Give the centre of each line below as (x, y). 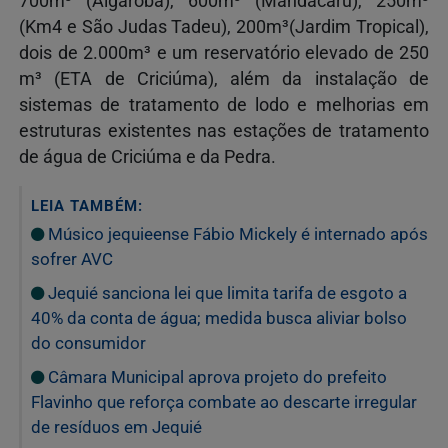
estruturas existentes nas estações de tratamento (224, 130)
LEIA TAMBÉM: (87, 205)
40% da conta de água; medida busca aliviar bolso (219, 317)
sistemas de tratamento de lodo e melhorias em (224, 104)
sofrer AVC (72, 258)
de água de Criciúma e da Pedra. (147, 156)
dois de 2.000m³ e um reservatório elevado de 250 (224, 52)
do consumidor (88, 342)
